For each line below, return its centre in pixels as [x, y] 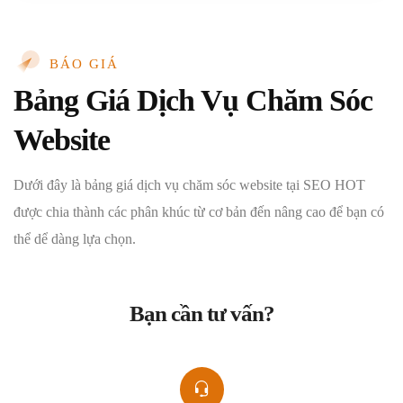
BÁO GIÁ [84, 64]
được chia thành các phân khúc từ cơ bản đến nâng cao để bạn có [199, 212]
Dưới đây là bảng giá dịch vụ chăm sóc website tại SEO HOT [189, 185]
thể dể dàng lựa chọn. [75, 239]
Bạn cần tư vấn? [201, 314]
